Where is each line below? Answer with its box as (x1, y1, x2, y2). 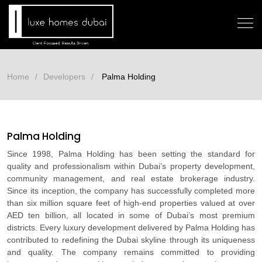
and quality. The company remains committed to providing (7, 247, 255, 257)
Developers (43, 71, 85, 81)
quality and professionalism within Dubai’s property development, (7, 161, 255, 171)
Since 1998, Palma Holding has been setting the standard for (7, 149, 255, 158)
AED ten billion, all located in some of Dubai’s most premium (7, 210, 255, 220)
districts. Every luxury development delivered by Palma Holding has (7, 222, 255, 232)
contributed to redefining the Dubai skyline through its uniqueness (7, 235, 255, 244)
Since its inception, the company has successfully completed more (7, 185, 255, 195)
